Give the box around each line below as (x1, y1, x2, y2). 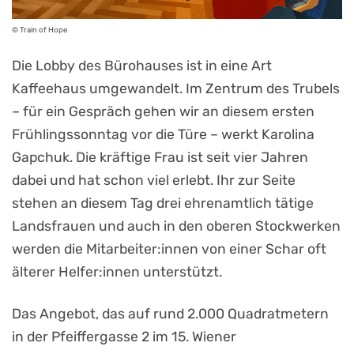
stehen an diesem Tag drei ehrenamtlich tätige (12, 194, 314, 211)
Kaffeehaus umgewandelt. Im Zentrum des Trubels (12, 80, 340, 96)
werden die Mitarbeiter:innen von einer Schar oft (12, 240, 326, 257)
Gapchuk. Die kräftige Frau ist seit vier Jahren (12, 149, 308, 165)
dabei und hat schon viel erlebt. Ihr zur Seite (12, 171, 296, 188)
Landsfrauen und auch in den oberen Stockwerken (12, 217, 341, 234)
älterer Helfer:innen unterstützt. (12, 263, 222, 280)
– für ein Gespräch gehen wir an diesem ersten (12, 103, 314, 119)
